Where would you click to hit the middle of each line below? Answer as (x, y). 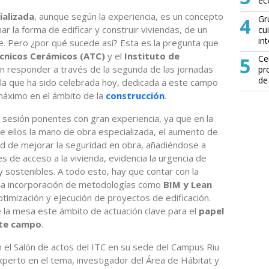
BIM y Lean (188, 184)
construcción (135, 95)
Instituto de (152, 56)
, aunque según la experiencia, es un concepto (129, 16)
